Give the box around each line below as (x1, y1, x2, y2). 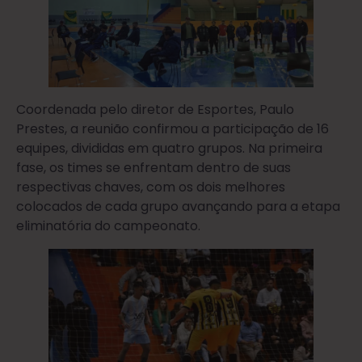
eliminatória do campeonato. (16, 217, 200, 236)
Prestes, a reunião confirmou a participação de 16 (16, 120, 329, 139)
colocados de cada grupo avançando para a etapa (16, 197, 340, 217)
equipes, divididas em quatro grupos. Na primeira (16, 139, 322, 158)
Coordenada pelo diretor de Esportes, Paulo (16, 100, 294, 120)
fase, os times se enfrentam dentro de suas (16, 158, 291, 178)
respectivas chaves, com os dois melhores (16, 178, 285, 197)
